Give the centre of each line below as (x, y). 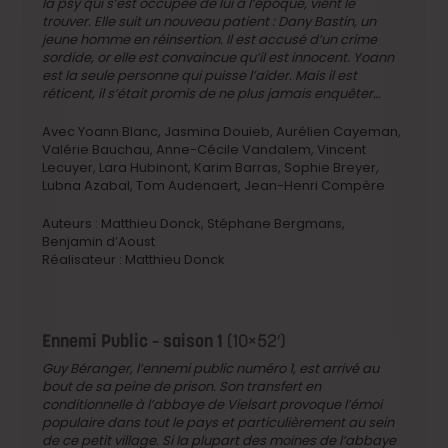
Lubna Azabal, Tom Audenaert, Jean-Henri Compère (214, 185)
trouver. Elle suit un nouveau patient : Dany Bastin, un (209, 21)
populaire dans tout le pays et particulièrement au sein (218, 422)
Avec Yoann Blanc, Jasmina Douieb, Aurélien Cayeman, (222, 131)
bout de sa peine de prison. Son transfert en (182, 386)
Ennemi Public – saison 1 (135, 340)
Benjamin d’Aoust (99, 241)
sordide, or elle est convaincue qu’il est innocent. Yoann (218, 57)
